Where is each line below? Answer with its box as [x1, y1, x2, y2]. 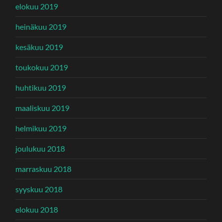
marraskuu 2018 [15, 164, 72, 173]
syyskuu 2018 [15, 184, 63, 194]
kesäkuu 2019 [15, 42, 63, 52]
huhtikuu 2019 [15, 82, 66, 92]
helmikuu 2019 [15, 123, 67, 133]
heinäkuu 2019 [15, 21, 67, 31]
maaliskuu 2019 [15, 103, 70, 112]
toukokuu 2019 [15, 62, 68, 72]
